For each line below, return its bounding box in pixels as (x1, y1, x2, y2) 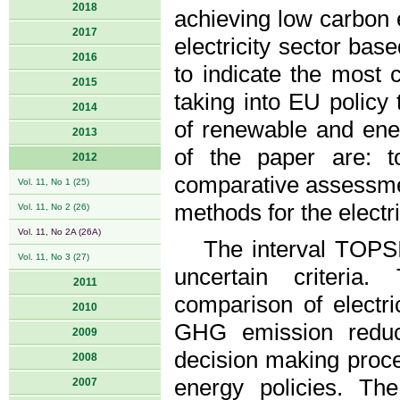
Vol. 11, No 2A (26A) (18, 227, 101, 237)
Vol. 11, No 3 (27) (18, 252, 89, 262)
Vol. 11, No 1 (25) (18, 177, 89, 187)
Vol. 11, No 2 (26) (18, 202, 89, 212)
